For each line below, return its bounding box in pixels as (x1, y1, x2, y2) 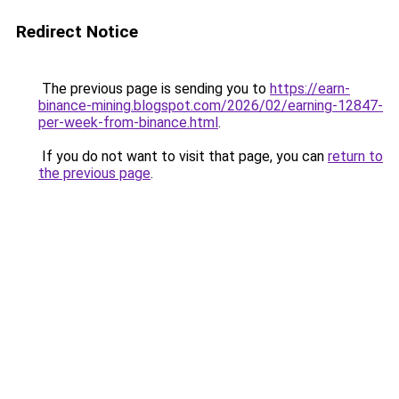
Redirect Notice (16, 21, 138, 42)
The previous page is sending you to (38, 80, 270, 97)
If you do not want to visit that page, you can (38, 148, 328, 165)
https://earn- (270, 80, 350, 97)
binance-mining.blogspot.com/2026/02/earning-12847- (38, 97, 383, 114)
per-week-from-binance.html (38, 114, 218, 131)
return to (328, 148, 383, 165)
